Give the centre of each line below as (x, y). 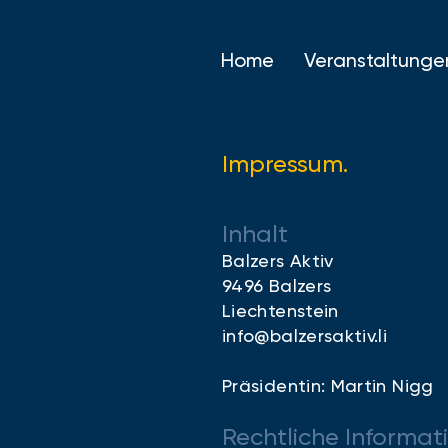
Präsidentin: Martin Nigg (328, 385)
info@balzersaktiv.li (305, 335)
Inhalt (255, 234)
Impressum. (285, 164)
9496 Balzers (277, 285)
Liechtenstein (280, 310)
